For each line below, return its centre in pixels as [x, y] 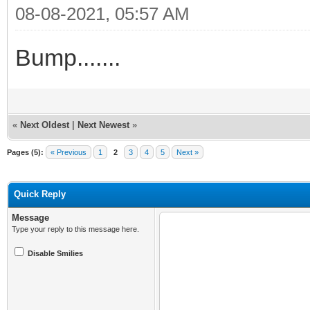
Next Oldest [45, 125]
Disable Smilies [55, 253]
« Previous [69, 152]
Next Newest [103, 125]
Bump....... [68, 57]
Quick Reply [40, 194]
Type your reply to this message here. [75, 229]
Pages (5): [25, 152]
